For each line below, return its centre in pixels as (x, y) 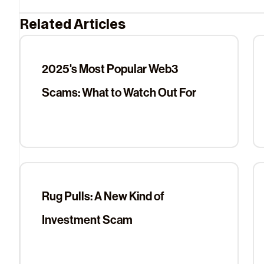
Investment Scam (87, 220)
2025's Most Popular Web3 (110, 69)
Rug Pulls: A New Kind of (103, 196)
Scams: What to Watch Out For (119, 93)
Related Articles (72, 24)
